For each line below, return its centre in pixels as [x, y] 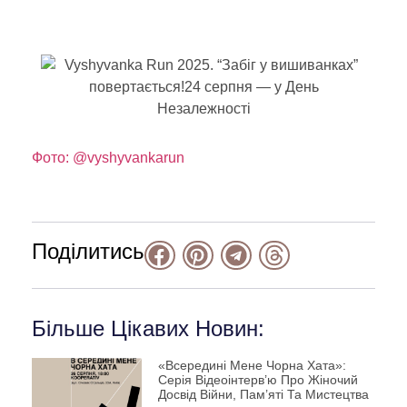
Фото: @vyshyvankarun [108, 157]
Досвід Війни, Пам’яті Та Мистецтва [263, 394]
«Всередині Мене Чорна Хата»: [252, 365]
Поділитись [88, 252]
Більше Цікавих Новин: [148, 328]
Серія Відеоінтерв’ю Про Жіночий [258, 379]
